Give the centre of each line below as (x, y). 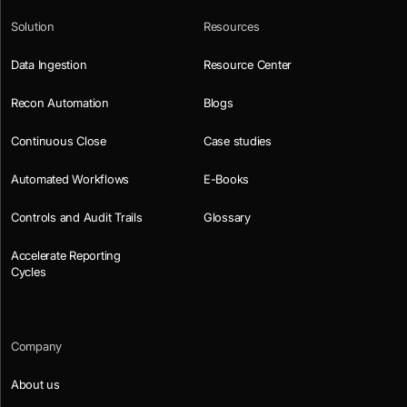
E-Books (227, 179)
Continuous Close (59, 140)
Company (37, 346)
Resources (232, 26)
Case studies (238, 140)
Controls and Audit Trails (77, 217)
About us (35, 384)
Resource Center (248, 64)
